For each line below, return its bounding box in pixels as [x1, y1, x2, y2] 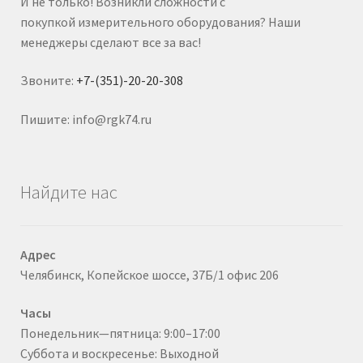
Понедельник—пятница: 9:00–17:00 [19, 325, 220, 342]
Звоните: [19, 72, 76, 89]
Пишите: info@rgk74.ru [19, 111, 152, 128]
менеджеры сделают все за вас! [19, 33, 201, 50]
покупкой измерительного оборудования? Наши [19, 13, 301, 30]
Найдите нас [19, 181, 117, 204]
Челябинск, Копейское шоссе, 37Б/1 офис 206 [19, 266, 279, 283]
